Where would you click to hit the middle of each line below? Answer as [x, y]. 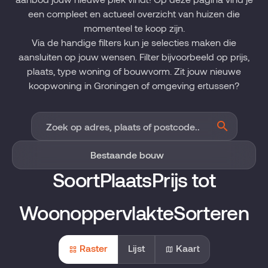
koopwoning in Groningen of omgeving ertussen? [134, 85]
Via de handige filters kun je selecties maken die [134, 42]
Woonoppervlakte [97, 212]
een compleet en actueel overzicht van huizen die [134, 13]
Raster [93, 248]
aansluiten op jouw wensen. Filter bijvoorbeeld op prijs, [134, 57]
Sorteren [211, 212]
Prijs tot [183, 179]
